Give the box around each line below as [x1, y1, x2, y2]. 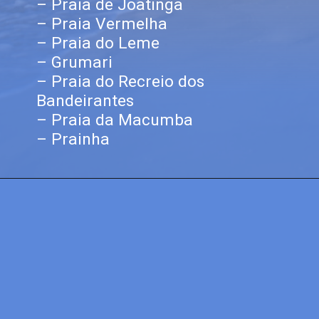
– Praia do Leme [36, 33, 160, 53]
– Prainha [36, 130, 110, 150]
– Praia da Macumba [36, 110, 194, 130]
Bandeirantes [36, 91, 135, 111]
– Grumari [36, 53, 113, 73]
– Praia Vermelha [36, 14, 172, 34]
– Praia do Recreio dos [36, 72, 205, 92]
